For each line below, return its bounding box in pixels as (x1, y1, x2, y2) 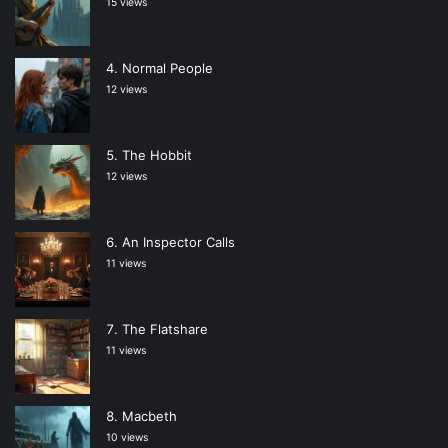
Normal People (122, 60, 213, 77)
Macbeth (122, 408, 177, 425)
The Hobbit (122, 147, 192, 164)
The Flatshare (122, 321, 208, 338)
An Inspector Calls (122, 234, 235, 251)
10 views (106, 431, 148, 445)
